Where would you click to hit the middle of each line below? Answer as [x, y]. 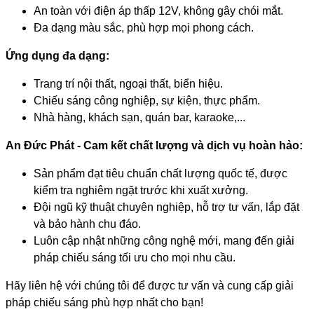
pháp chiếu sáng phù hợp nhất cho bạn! [104, 302]
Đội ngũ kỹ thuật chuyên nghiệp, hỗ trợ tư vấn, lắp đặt [166, 207]
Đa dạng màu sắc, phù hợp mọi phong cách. [144, 28]
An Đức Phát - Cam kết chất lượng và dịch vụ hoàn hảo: [154, 145]
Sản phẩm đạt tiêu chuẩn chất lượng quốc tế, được [161, 173]
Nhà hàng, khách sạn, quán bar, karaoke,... [139, 117]
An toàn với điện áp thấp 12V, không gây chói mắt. [158, 11]
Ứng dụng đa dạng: [57, 56]
